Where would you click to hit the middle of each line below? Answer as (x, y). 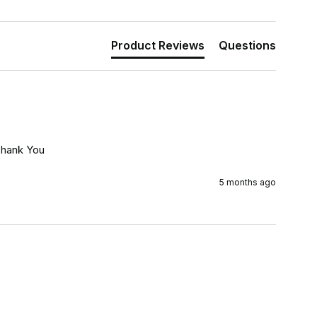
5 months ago (247, 182)
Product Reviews (157, 45)
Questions (247, 45)
